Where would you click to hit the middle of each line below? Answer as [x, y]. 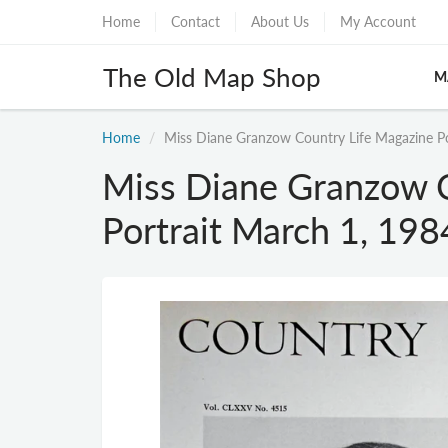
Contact [195, 21]
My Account [378, 21]
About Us [280, 21]
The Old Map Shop [212, 77]
